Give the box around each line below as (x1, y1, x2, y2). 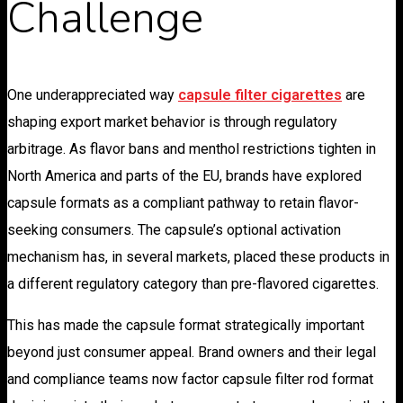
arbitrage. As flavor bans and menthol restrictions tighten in (7, 139, 376, 157)
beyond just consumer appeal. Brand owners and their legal (7, 343, 376, 361)
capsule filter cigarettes (178, 85, 342, 103)
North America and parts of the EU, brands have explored (7, 166, 362, 184)
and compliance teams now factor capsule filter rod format (7, 370, 373, 388)
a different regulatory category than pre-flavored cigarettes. (7, 274, 379, 292)
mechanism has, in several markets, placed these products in (7, 247, 390, 265)
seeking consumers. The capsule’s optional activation (7, 220, 341, 238)
